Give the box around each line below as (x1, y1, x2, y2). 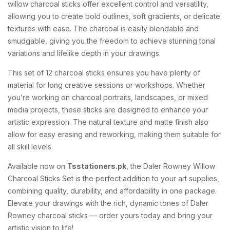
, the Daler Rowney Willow (126, 162, 215, 170)
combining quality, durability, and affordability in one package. (8, 186, 217, 195)
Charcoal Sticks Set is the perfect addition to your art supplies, (8, 174, 219, 183)
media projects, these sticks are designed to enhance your (8, 105, 208, 114)
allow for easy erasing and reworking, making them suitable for (8, 130, 221, 139)
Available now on (8, 162, 67, 170)
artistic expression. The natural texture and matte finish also (8, 118, 208, 126)
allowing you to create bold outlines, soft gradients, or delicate (8, 12, 220, 21)
